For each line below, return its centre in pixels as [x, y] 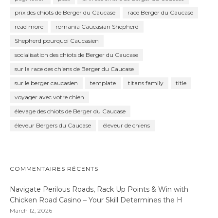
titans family [146, 83]
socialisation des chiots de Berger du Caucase [76, 54]
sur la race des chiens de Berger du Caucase [74, 69]
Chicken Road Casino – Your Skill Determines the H [96, 200]
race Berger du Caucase [160, 12]
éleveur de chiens [127, 125]
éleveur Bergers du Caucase [53, 125]
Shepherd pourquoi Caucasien [57, 40]
